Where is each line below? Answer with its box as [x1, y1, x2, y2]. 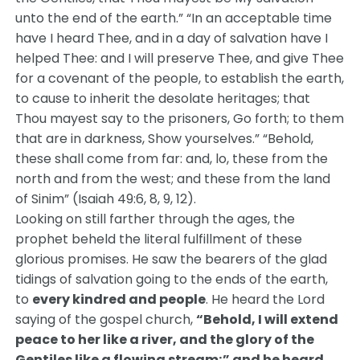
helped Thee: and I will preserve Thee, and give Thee [15, 49, 345, 67]
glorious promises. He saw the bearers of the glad [15, 250, 328, 268]
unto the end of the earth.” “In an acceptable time [15, 9, 333, 27]
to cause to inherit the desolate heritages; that [15, 89, 311, 108]
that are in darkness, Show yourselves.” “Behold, [15, 129, 314, 148]
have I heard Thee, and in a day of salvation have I [15, 29, 329, 47]
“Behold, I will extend [196, 310, 339, 329]
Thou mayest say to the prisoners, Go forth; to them [15, 109, 345, 128]
